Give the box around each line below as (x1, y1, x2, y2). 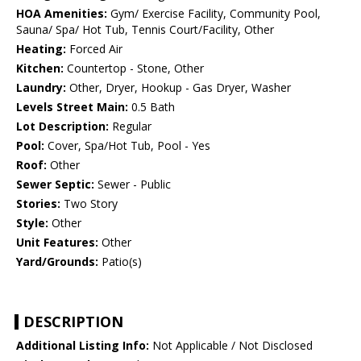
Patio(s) (98, 254, 142, 270)
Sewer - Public (94, 176, 171, 193)
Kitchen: (16, 60, 64, 77)
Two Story (60, 196, 118, 212)
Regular (109, 118, 151, 135)
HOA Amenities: (16, 6, 107, 22)
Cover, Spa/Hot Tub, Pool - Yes (44, 138, 210, 154)
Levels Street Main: (16, 99, 128, 115)
